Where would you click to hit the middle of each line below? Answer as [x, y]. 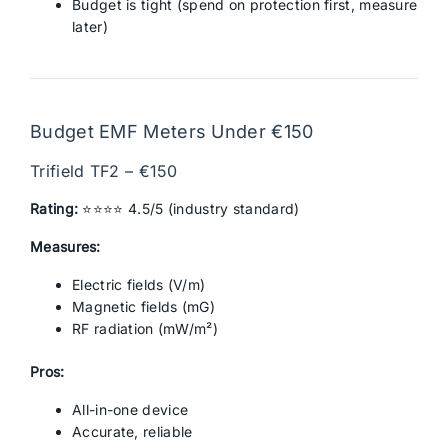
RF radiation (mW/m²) [145, 328]
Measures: [65, 246]
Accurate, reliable [132, 431]
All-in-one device [130, 409]
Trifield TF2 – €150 [104, 171]
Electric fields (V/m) [139, 284]
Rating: [54, 208]
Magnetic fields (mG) [143, 306]
